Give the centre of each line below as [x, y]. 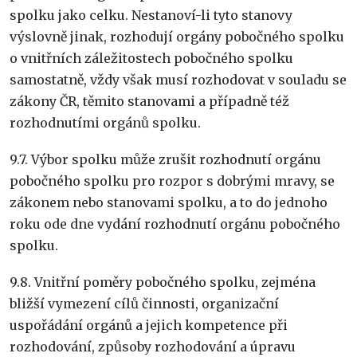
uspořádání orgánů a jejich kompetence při [149, 325]
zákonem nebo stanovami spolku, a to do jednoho [169, 202]
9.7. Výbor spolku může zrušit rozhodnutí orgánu [165, 159]
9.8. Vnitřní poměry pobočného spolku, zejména [163, 282]
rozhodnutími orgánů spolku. [105, 122]
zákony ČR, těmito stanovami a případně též [149, 101]
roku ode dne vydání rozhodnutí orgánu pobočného [175, 224]
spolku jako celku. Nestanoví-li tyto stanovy [151, 15]
